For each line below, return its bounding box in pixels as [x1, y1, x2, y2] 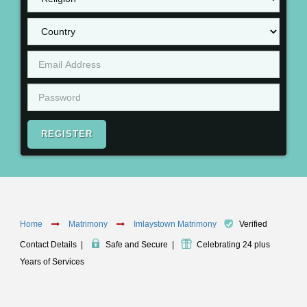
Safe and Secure [106, 240, 168, 250]
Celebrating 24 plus [197, 240, 270, 250]
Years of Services [20, 257, 84, 267]
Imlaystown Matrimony [134, 219, 219, 230]
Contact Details [20, 240, 77, 250]
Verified [239, 219, 267, 230]
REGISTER [41, 129, 93, 139]
